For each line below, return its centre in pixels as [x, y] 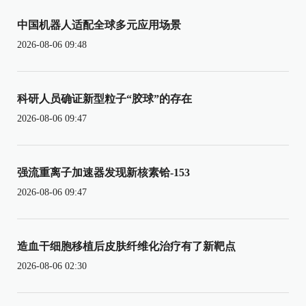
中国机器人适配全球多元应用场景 [99, 25]
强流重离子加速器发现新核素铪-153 [103, 173]
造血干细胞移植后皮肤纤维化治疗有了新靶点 [126, 247]
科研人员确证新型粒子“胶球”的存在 [105, 99]
